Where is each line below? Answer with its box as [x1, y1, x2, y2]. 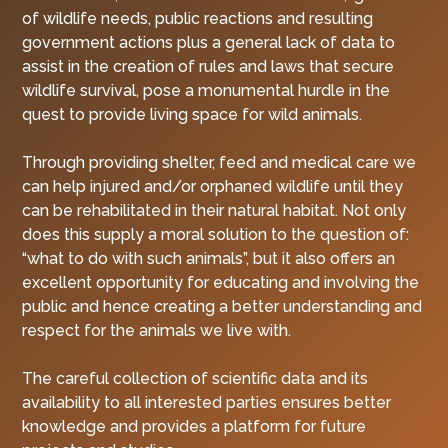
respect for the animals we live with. [22, 320, 292, 340]
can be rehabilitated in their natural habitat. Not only [22, 200, 407, 220]
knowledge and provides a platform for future [22, 416, 367, 436]
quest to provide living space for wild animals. [22, 104, 363, 124]
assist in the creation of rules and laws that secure [22, 56, 395, 76]
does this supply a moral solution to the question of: [22, 224, 410, 244]
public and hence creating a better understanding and [22, 296, 423, 316]
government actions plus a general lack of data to [22, 32, 396, 52]
